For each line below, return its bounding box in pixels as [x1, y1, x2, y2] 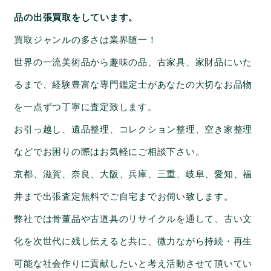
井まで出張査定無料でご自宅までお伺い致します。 [14, 191, 233, 203]
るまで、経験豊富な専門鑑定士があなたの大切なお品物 [14, 79, 253, 91]
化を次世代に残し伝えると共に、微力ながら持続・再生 [14, 236, 253, 247]
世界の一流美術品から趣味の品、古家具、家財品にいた [14, 57, 253, 68]
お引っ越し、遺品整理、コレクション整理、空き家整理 [14, 124, 253, 135]
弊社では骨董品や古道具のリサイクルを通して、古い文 [14, 214, 253, 225]
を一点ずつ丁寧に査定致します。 [14, 102, 157, 113]
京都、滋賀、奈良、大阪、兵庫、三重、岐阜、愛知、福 [14, 169, 253, 180]
